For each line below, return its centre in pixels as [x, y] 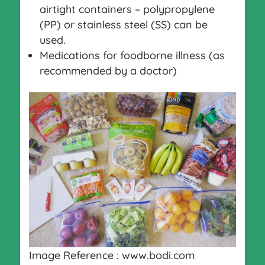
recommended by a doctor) [108, 70]
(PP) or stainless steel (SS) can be [123, 24]
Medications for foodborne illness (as [132, 55]
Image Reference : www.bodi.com [112, 255]
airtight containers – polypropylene [127, 9]
